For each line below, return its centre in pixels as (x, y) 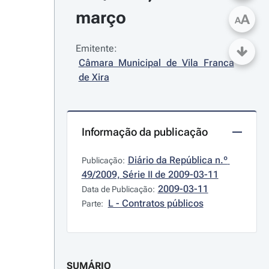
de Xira (94, 77)
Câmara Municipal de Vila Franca (156, 63)
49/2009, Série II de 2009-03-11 (150, 174)
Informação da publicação (144, 132)
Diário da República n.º (177, 160)
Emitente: (96, 48)
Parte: (93, 204)
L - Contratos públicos (156, 203)
